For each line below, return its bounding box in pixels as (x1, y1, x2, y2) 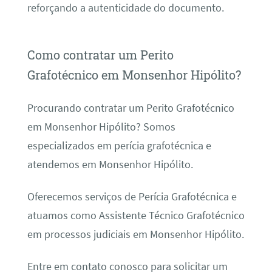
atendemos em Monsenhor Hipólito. (27, 157, 193, 171)
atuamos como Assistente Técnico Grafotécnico (27, 208, 245, 222)
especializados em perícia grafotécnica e (27, 138, 211, 152)
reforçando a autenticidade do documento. (27, 1, 224, 15)
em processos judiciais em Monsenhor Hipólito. (27, 227, 244, 241)
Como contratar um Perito (27, 47, 174, 63)
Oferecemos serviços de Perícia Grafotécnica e (27, 189, 237, 203)
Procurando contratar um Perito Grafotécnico (27, 101, 234, 115)
